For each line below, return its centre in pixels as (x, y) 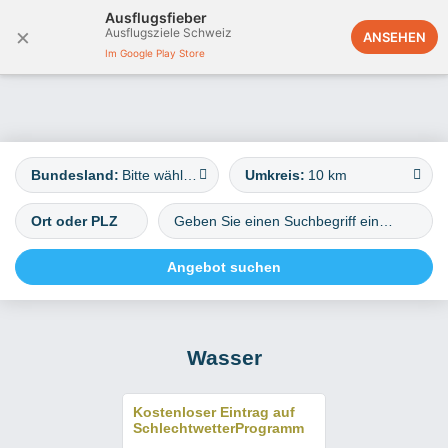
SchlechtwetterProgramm (218, 428)
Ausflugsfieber (156, 17)
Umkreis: (275, 175)
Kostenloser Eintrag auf (214, 412)
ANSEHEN (394, 37)
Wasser (224, 357)
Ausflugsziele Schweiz (168, 32)
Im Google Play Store (155, 53)
